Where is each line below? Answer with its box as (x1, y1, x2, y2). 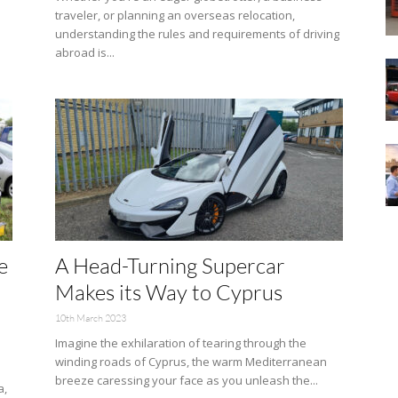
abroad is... (55, 44, 115, 60)
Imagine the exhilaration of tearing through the (55, 335, 306, 351)
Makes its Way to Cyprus (55, 279, 283, 306)
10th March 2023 (55, 312, 126, 324)
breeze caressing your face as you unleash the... (55, 372, 318, 388)
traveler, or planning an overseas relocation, (55, 7, 295, 23)
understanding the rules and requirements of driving (55, 26, 339, 42)
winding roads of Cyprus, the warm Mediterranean (55, 354, 327, 370)
